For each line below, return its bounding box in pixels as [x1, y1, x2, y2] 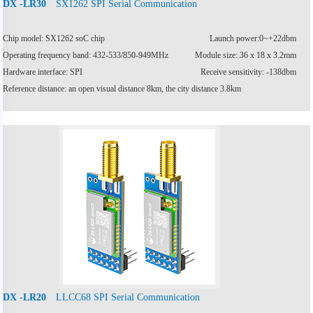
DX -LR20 [3, 291, 47, 303]
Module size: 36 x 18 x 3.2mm [194, 50, 296, 60]
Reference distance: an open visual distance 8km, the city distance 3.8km [3, 83, 242, 94]
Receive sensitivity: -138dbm [200, 66, 296, 77]
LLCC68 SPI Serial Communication [56, 291, 201, 303]
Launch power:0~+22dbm [209, 33, 296, 43]
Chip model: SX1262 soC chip [3, 33, 105, 43]
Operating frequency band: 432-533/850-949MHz [3, 50, 169, 60]
